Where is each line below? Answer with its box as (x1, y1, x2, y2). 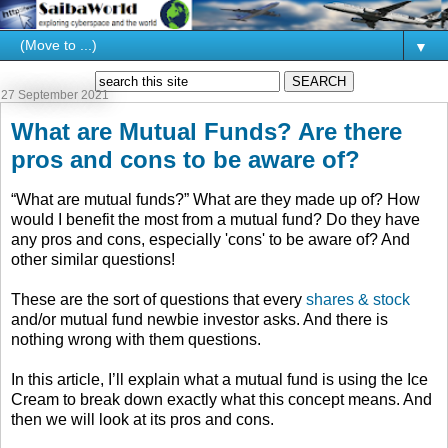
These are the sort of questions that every (11, 291, 306, 309)
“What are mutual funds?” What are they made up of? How (11, 191, 420, 209)
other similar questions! (11, 251, 175, 269)
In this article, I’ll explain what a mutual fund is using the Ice (11, 371, 428, 389)
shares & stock (306, 291, 410, 309)
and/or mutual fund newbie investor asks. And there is (11, 311, 388, 329)
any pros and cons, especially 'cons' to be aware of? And (11, 231, 410, 249)
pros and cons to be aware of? (11, 146, 360, 174)
